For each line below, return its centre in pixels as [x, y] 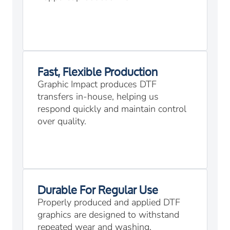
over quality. [62, 121]
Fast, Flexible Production [98, 72]
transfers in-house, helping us [98, 97]
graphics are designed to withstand [108, 215]
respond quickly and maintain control [112, 109]
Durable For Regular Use [98, 190]
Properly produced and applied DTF [109, 203]
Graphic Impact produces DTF [97, 84]
